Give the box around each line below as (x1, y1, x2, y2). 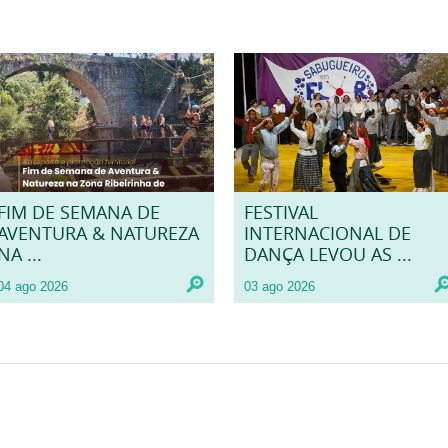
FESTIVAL (244, 201, 318, 225)
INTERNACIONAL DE (244, 222, 411, 246)
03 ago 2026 (244, 279, 315, 295)
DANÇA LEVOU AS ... (244, 243, 412, 267)
